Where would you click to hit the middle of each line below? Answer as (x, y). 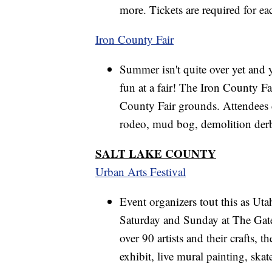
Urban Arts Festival (141, 171)
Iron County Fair (134, 39)
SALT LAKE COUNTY (156, 153)
